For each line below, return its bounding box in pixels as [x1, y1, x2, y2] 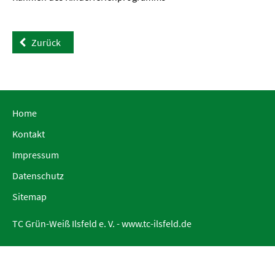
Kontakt [12, 127, 45, 140]
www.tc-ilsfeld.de [122, 217, 192, 230]
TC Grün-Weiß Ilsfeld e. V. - [12, 217, 122, 230]
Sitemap [12, 190, 47, 203]
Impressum [12, 148, 59, 161]
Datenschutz [12, 169, 64, 182]
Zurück [31, 36, 61, 48]
